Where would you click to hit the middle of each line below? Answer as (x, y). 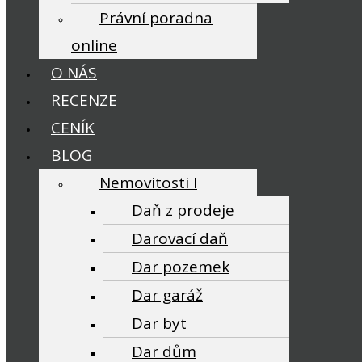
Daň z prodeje (183, 210)
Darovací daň (180, 238)
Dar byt (159, 323)
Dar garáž (167, 295)
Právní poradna (156, 18)
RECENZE (84, 100)
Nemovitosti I (148, 183)
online (94, 45)
